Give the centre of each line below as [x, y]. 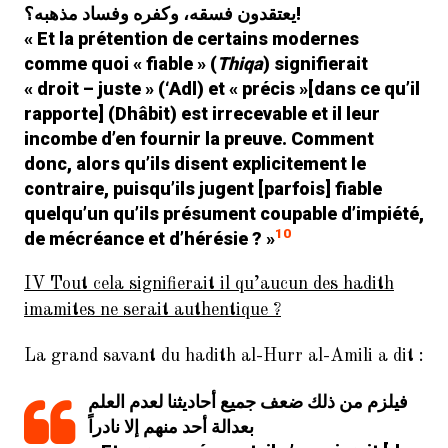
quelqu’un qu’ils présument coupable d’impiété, [224, 213]
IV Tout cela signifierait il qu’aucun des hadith [209, 284]
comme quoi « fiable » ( [120, 63]
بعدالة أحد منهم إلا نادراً [171, 426]
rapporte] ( [69, 113]
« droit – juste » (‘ [96, 88]
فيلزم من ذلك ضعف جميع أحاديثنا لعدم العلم [248, 401]
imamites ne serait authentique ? [152, 310]
